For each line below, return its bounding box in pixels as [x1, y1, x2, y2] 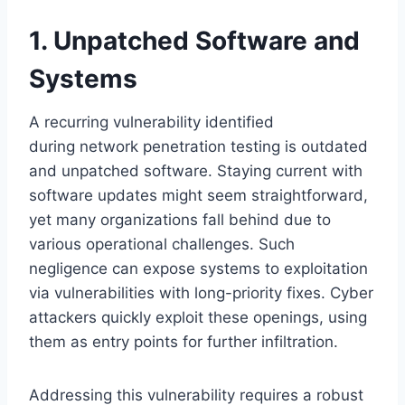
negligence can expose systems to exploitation [29, 259, 368, 278]
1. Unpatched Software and [29, 25, 360, 57]
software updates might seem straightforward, [29, 186, 368, 205]
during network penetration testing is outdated [29, 137, 368, 156]
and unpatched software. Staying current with [29, 162, 363, 181]
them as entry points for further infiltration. [29, 333, 338, 352]
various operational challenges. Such [29, 235, 295, 254]
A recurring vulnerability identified [29, 113, 274, 132]
